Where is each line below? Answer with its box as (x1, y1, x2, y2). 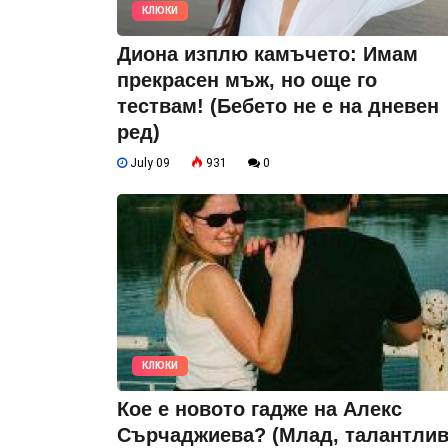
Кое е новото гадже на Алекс (117, 398, 402, 421)
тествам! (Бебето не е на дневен (117, 95, 439, 118)
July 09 (127, 156, 170, 171)
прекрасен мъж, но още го (117, 69, 377, 92)
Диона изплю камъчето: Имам (117, 43, 418, 66)
